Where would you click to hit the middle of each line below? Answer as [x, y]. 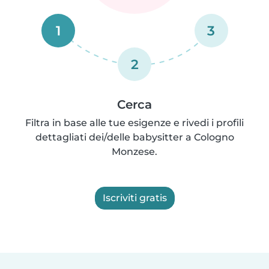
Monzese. [134, 151]
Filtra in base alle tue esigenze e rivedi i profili [134, 122]
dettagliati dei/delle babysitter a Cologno [134, 137]
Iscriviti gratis [134, 198]
